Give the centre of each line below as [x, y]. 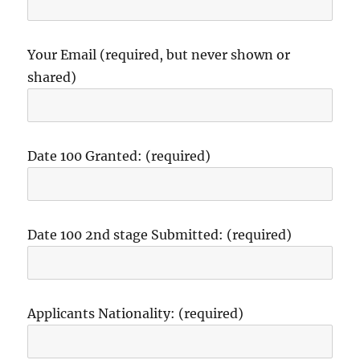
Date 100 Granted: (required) [119, 155]
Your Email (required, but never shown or [159, 54]
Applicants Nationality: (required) [136, 313]
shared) [52, 77]
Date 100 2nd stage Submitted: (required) [160, 234]
